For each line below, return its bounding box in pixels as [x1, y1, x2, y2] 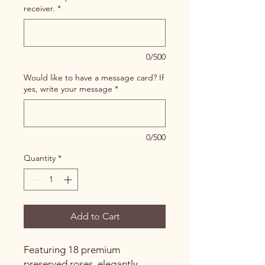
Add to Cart [70, 210, 119, 222]
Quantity [24, 152, 56, 163]
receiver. [24, 2, 55, 14]
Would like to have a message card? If [24, 72, 164, 83]
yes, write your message [24, 83, 112, 94]
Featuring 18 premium [24, 243, 120, 256]
